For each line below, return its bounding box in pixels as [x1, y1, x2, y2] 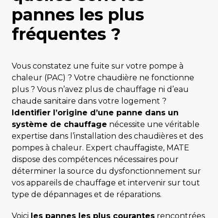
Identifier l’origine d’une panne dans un [12, 108, 179, 117]
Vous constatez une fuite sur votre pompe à [12, 61, 183, 71]
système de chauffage [12, 120, 107, 129]
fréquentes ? [12, 24, 121, 44]
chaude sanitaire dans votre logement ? [12, 96, 166, 106]
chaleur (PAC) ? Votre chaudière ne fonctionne [12, 73, 194, 82]
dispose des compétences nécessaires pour [12, 155, 179, 164]
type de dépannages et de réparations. [12, 190, 162, 199]
